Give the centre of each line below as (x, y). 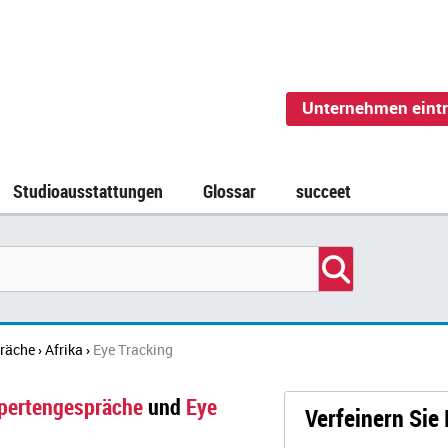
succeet (323, 191)
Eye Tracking (133, 349)
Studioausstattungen (88, 191)
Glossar (229, 191)
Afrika (64, 349)
